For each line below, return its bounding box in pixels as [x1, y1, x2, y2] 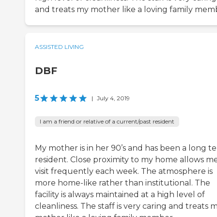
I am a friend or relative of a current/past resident [40, 118, 174, 125]
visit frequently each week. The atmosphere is [35, 167, 213, 176]
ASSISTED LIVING [35, 43, 84, 51]
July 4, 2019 [97, 94, 130, 102]
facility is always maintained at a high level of [35, 190, 205, 200]
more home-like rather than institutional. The [35, 178, 210, 188]
